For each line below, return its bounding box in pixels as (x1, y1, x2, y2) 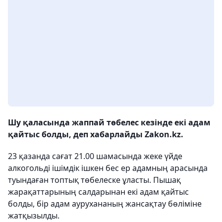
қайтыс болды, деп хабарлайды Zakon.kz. (8, 129, 183, 140)
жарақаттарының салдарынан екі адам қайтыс (8, 186, 189, 198)
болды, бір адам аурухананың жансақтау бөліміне (8, 198, 202, 210)
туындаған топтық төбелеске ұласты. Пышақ (8, 174, 181, 186)
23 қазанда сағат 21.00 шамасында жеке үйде (8, 151, 182, 162)
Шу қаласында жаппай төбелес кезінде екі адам (8, 117, 211, 128)
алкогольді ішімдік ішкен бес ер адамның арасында (8, 163, 208, 174)
